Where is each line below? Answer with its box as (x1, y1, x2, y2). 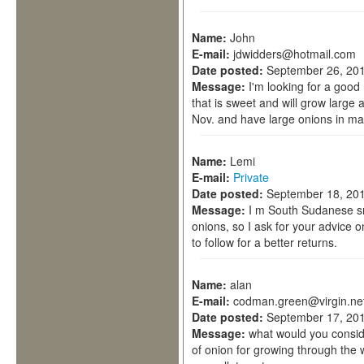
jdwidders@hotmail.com (233, 45, 356, 62)
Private (233, 169, 269, 185)
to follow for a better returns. (192, 234, 337, 250)
